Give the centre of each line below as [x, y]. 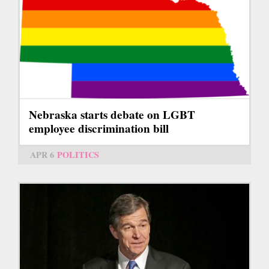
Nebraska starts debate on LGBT [112, 115]
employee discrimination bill [99, 129]
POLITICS [78, 155]
